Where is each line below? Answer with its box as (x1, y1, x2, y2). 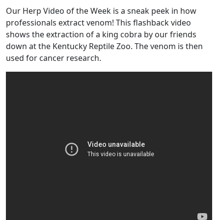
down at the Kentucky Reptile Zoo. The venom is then (6, 41, 203, 52)
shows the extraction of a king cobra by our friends (6, 29, 196, 40)
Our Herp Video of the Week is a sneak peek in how (6, 5, 196, 17)
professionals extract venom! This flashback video (6, 17, 191, 28)
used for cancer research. (6, 53, 101, 64)
